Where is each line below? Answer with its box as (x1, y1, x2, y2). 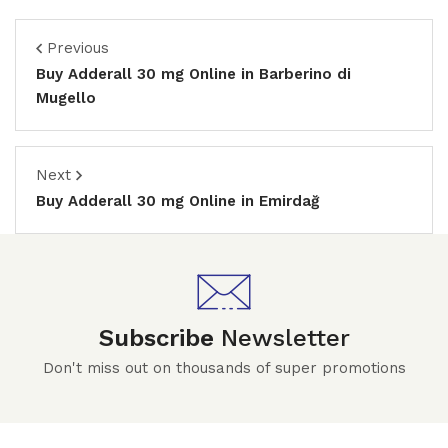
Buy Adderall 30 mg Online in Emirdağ (36, 192, 319, 210)
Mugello (36, 89, 96, 107)
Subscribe (98, 324, 221, 352)
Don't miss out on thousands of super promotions (42, 359, 406, 377)
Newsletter (220, 324, 350, 352)
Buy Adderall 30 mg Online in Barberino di (36, 65, 351, 83)
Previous (47, 39, 109, 57)
